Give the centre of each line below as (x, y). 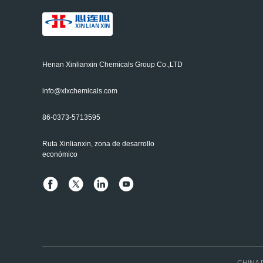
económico (60, 154)
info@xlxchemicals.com (80, 91)
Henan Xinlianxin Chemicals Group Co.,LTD (112, 65)
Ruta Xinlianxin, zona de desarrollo (98, 144)
